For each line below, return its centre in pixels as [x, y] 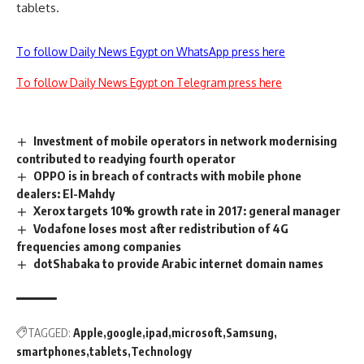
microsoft [197, 332]
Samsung [250, 332]
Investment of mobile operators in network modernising [186, 141]
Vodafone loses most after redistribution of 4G [161, 229]
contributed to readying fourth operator [126, 159]
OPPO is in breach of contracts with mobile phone [168, 176]
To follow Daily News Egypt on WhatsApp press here [151, 52]
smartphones [51, 351]
